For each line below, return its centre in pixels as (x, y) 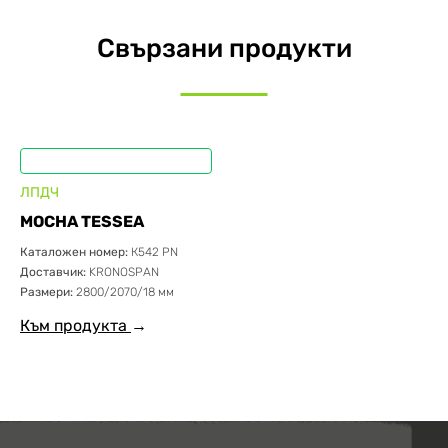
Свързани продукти (224, 48)
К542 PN (154, 252)
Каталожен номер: (75, 252)
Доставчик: (54, 272)
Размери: (48, 292)
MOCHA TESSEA (82, 221)
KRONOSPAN (124, 272)
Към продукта (75, 325)
